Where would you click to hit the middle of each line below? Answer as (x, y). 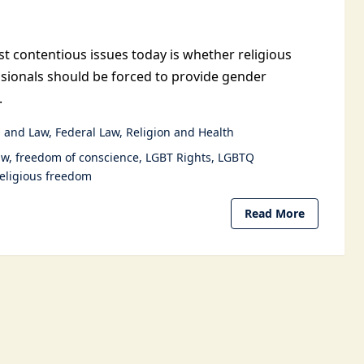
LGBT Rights (178, 157)
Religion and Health (180, 132)
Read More (275, 213)
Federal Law (87, 132)
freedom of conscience (77, 157)
